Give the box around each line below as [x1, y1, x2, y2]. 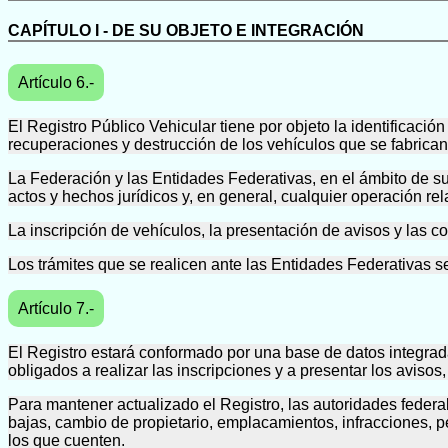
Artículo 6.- [18, 73, 94, 91]
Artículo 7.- [18, 299, 94, 317]
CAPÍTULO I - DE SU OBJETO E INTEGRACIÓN [8, 22, 364, 40]
